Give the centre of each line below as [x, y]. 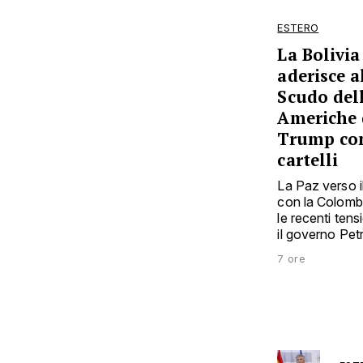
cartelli [308, 160]
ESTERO [298, 28]
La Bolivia [319, 55]
